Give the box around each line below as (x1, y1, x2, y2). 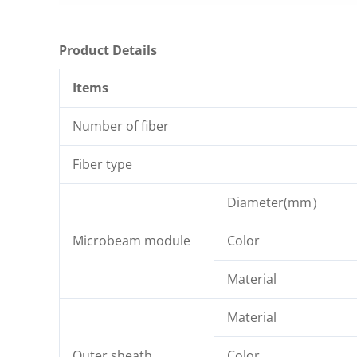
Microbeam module (73, 232, 190, 250)
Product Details (59, 41, 157, 60)
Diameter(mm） (227, 194, 324, 212)
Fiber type (73, 155, 132, 174)
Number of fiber (73, 117, 169, 135)
